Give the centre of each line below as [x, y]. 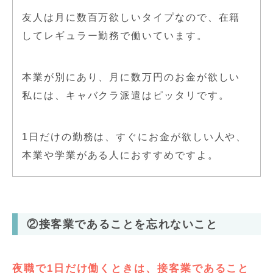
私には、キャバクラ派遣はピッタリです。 [126, 95]
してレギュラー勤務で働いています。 [115, 35]
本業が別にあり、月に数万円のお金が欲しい [131, 77]
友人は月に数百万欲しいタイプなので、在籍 [131, 17]
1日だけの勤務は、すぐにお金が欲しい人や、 [135, 136]
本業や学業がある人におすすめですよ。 [120, 155]
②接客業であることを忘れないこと [122, 224]
